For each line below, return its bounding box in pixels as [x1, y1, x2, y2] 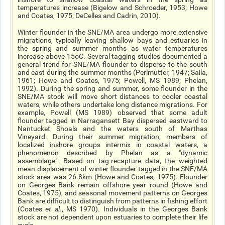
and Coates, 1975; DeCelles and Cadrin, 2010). [18, 12, 161, 20]
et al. [45, 205, 62, 213]
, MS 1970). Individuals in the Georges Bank [61, 205, 208, 213]
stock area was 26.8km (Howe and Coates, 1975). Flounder [18, 173, 207, 181]
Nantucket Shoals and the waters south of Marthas [18, 125, 207, 133]
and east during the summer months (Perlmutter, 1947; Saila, [18, 68, 207, 76]
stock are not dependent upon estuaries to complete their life [18, 213, 207, 221]
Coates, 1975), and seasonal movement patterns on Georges [18, 189, 207, 197]
